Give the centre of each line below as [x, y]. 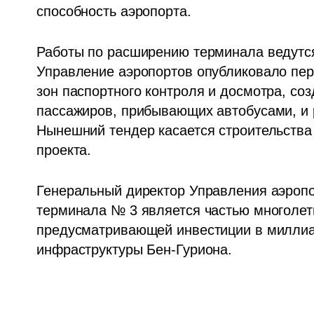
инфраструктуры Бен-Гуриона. [135, 250]
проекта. [64, 150]
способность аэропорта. [114, 12]
